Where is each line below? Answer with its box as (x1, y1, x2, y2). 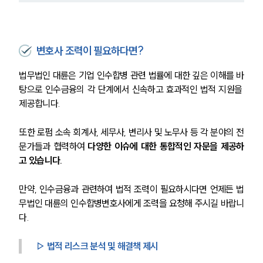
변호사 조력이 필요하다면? (36, 43, 143, 58)
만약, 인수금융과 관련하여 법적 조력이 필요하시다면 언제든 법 (19, 183, 244, 195)
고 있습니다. (19, 154, 62, 166)
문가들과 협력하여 (19, 140, 85, 152)
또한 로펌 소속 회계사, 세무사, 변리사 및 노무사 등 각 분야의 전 (19, 126, 244, 138)
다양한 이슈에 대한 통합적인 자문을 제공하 (85, 140, 244, 152)
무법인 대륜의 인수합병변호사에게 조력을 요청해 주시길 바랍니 (19, 197, 244, 209)
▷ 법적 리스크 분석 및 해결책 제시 (36, 240, 159, 252)
